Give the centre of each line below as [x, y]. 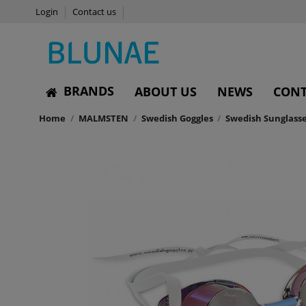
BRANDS [87, 91]
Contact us [94, 12]
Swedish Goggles [177, 119]
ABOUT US [166, 92]
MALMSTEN [103, 119]
